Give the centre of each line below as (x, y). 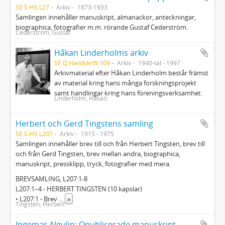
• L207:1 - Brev (37, 199)
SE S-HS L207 (34, 134)
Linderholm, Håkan (81, 98)
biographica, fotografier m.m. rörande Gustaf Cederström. (102, 27)
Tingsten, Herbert (40, 204)
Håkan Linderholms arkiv (101, 53)
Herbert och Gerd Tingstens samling (84, 124)
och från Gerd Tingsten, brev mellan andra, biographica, (98, 154)
